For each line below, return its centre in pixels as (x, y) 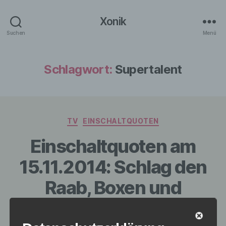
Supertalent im (113, 208)
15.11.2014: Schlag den (113, 167)
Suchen (16, 33)
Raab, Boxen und (113, 187)
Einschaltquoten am (113, 146)
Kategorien (135, 119)
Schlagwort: (78, 69)
